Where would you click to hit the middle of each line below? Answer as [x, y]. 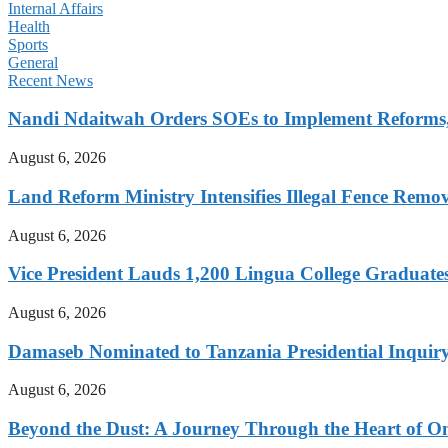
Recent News [50, 80]
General [33, 62]
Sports [28, 44]
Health [29, 26]
